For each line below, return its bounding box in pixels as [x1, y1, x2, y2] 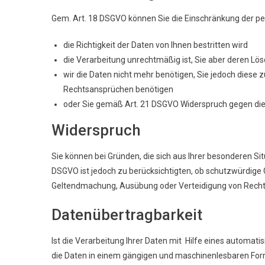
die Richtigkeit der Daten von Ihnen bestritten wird [63, 40, 248, 50]
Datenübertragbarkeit [51, 205, 202, 224]
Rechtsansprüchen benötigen [63, 84, 173, 94]
